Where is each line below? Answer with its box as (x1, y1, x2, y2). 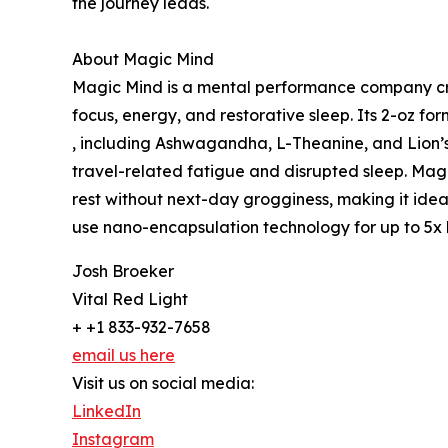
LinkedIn (72, 401, 141, 422)
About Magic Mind (72, 49, 214, 70)
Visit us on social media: (72, 373, 254, 394)
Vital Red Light (72, 289, 188, 310)
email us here (72, 345, 175, 366)
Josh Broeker (72, 261, 174, 282)
